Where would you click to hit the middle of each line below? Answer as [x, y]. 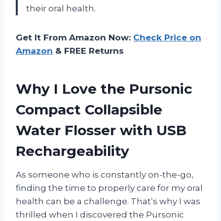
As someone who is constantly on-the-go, [105, 175]
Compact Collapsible [89, 110]
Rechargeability [73, 151]
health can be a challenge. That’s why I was [108, 202]
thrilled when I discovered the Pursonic [100, 215]
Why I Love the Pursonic [104, 89]
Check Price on [167, 38]
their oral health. [61, 9]
